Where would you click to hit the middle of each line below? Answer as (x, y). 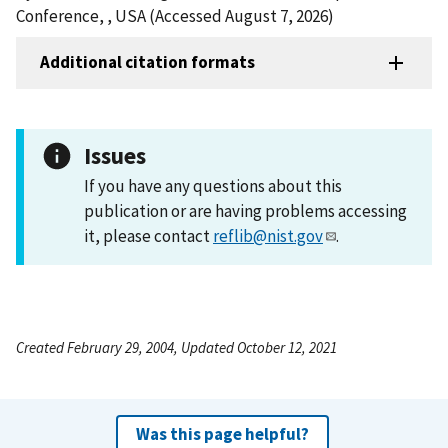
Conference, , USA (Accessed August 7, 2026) (175, 15)
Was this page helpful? (222, 433)
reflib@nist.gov (268, 235)
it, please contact (148, 235)
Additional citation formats (147, 62)
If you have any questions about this (213, 185)
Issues (115, 155)
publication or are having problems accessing (245, 210)
